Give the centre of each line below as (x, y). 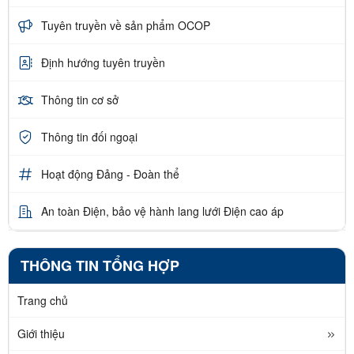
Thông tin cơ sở (80, 99)
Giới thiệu (41, 334)
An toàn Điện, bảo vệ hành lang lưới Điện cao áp (162, 211)
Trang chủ (43, 301)
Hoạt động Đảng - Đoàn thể (110, 173)
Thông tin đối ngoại (89, 136)
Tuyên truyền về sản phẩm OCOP (126, 25)
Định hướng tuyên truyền (103, 62)
